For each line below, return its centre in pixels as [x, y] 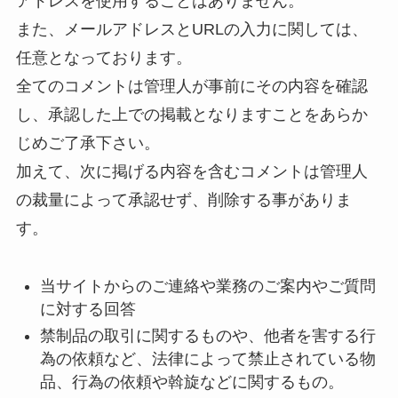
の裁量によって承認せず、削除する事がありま [183, 199]
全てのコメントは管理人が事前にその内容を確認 [191, 86]
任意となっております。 [103, 57]
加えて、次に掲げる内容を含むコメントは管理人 [191, 171]
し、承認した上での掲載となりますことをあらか [191, 114]
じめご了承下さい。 [88, 143]
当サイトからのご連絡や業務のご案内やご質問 [207, 286]
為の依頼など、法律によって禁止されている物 [207, 359]
